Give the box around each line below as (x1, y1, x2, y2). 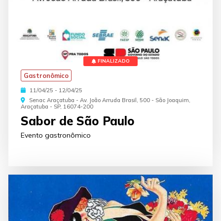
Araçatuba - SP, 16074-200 (21, 103, 93, 110)
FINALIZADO (97, 58, 130, 64)
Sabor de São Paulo (21, 113, 135, 128)
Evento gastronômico (21, 131, 91, 140)
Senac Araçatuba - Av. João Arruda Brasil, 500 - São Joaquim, (28, 97, 190, 104)
